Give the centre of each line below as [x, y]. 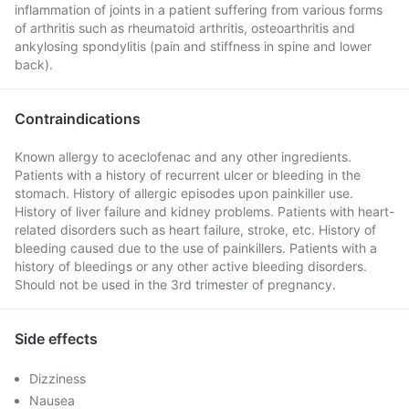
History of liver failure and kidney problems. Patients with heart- [204, 211]
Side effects [56, 339]
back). [34, 64]
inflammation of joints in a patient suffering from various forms [199, 10]
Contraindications [78, 119]
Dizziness [58, 378]
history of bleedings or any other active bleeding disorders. [191, 266]
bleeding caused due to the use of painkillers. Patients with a [196, 248]
